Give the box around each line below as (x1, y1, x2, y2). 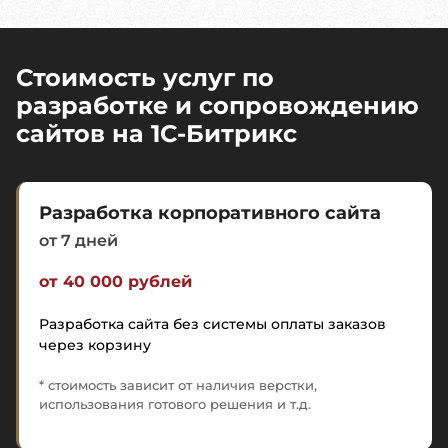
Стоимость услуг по (16, 63, 274, 92)
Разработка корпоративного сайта (39, 201, 381, 224)
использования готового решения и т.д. (39, 397, 311, 412)
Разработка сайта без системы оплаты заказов (39, 315, 386, 333)
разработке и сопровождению (16, 91, 419, 120)
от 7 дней (39, 231, 118, 250)
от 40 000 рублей (39, 272, 192, 291)
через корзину (39, 336, 151, 354)
